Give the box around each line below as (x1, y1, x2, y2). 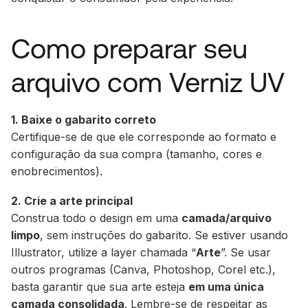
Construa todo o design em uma (11, 210, 181, 225)
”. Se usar (221, 245, 271, 259)
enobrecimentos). (11, 164, 102, 178)
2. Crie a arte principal (11, 193, 133, 208)
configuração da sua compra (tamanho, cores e (11, 146, 262, 161)
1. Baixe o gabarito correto (11, 112, 156, 126)
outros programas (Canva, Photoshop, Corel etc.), (11, 262, 276, 276)
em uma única (188, 279, 264, 294)
